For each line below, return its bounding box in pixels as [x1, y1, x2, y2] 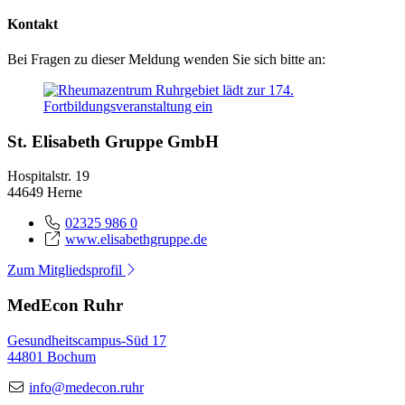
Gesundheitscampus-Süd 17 [7, 332, 166, 348]
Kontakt [7, 15, 58, 32]
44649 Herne [7, 184, 82, 201]
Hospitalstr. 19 [7, 168, 89, 184]
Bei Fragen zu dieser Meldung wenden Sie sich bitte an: [7, 51, 325, 67]
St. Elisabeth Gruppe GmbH [7, 131, 219, 151]
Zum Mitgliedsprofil [7, 262, 126, 278]
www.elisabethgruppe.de [65, 231, 207, 248]
